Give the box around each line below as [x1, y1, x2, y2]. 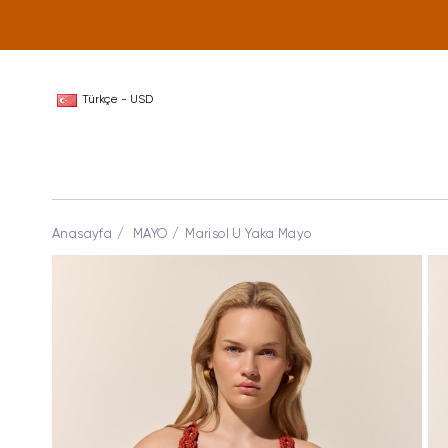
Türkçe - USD [82, 94, 153, 106]
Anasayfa [52, 228, 113, 241]
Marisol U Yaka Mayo [185, 228, 312, 241]
